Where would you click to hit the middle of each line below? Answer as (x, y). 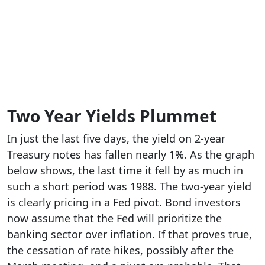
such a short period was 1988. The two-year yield (129, 186)
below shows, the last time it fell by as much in (125, 170)
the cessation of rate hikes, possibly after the (120, 250)
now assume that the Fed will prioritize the (114, 218)
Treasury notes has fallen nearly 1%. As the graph (131, 154)
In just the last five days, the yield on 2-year (116, 138)
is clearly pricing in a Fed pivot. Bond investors (124, 202)
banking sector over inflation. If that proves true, (130, 234)
